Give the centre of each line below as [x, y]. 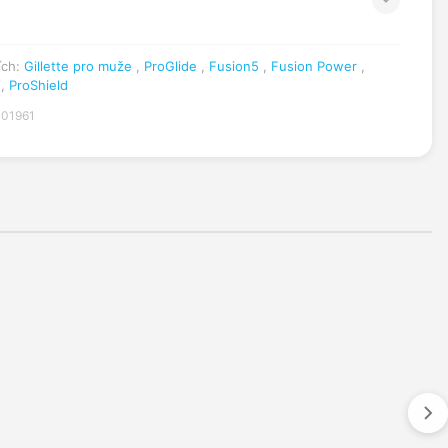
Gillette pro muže [78, 66]
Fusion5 [234, 66]
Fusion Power [314, 66]
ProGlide [170, 66]
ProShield [38, 85]
